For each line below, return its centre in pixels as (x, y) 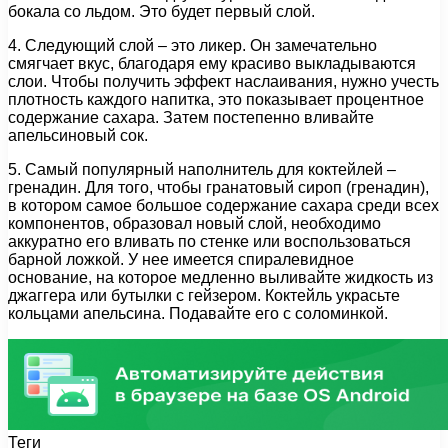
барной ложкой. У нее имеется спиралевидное (181, 260)
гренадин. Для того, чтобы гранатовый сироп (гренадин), (218, 188)
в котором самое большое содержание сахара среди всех (223, 206)
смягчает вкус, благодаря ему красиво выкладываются (212, 64)
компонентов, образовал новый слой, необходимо (194, 224)
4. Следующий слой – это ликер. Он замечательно (192, 46)
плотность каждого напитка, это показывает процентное (216, 100)
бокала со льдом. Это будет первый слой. (161, 12)
